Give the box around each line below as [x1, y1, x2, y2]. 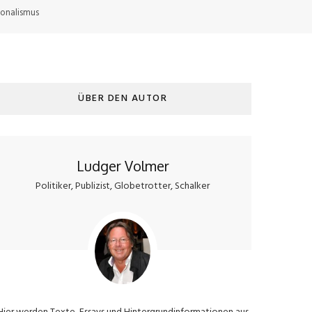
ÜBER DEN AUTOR [78, 91, 167, 107]
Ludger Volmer [76, 157, 169, 175]
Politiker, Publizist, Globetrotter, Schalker [36, 178, 210, 194]
